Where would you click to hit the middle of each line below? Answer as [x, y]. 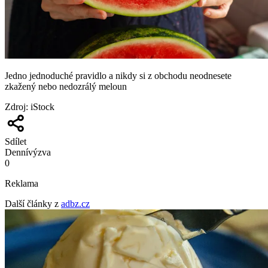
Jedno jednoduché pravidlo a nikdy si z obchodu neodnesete [118, 75]
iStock [42, 106]
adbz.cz [75, 203]
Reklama [22, 183]
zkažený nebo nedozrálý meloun [66, 86]
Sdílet [16, 141]
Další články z [32, 203]
